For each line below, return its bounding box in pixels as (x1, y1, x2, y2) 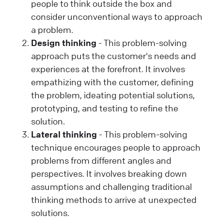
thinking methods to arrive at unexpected (31, 194, 197, 205)
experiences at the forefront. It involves (31, 63, 185, 75)
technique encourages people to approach (31, 142, 201, 153)
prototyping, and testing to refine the (31, 103, 178, 114)
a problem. (31, 24, 73, 35)
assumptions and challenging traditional (31, 181, 192, 192)
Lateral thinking (31, 129, 97, 140)
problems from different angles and (31, 155, 171, 166)
